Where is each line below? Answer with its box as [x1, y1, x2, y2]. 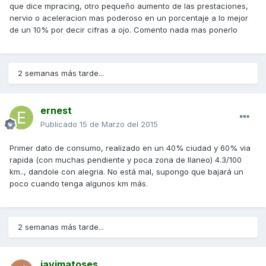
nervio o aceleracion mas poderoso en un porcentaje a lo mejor [9, 13, 248, 23]
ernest [40, 104, 72, 117]
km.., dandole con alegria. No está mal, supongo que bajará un [9, 167, 243, 177]
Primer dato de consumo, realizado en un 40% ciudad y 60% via [9, 143, 251, 153]
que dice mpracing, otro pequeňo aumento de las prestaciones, [9, 1, 248, 11]
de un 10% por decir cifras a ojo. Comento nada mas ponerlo [9, 25, 237, 35]
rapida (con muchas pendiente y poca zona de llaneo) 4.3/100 [9, 155, 242, 165]
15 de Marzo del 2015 [80, 119, 158, 129]
